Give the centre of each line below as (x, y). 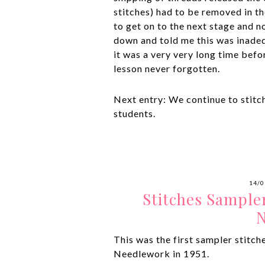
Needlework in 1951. (161, 253)
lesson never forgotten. (167, 68)
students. (135, 113)
